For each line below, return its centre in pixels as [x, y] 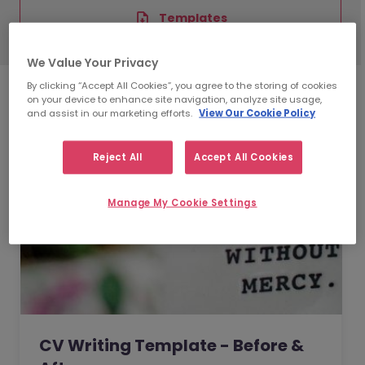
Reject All [117, 157]
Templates [193, 18]
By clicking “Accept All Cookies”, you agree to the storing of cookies [182, 85]
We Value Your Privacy [93, 62]
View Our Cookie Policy [257, 113]
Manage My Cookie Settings [182, 202]
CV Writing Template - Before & [172, 345]
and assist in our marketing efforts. [111, 113]
